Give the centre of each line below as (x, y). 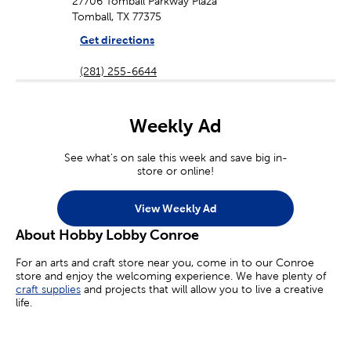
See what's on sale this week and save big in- (175, 158)
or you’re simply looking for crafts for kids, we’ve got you (157, 342)
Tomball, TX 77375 (117, 17)
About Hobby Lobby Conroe (107, 235)
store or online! (175, 171)
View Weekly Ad (175, 208)
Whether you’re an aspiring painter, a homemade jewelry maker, (175, 329)
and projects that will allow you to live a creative (202, 289)
